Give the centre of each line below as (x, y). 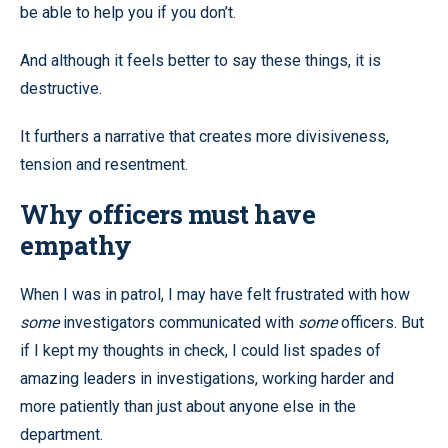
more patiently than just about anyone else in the (188, 406)
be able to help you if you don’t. (128, 12)
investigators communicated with (178, 322)
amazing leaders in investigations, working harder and (207, 378)
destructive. (61, 88)
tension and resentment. (104, 164)
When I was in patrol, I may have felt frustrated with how (215, 294)
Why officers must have (167, 213)
